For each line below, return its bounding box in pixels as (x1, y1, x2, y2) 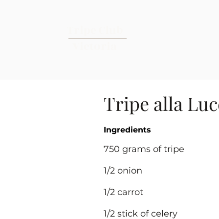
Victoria (72, 38, 117, 55)
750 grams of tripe (104, 144, 184, 154)
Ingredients (104, 125, 151, 134)
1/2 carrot (104, 187, 143, 197)
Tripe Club (66, 22, 123, 39)
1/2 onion (104, 165, 142, 176)
